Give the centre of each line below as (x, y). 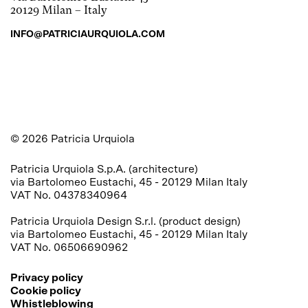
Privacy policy (47, 278)
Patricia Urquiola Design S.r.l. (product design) (127, 221)
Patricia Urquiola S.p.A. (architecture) (106, 169)
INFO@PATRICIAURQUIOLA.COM (88, 34)
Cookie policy (46, 291)
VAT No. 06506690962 (69, 247)
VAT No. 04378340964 (69, 195)
